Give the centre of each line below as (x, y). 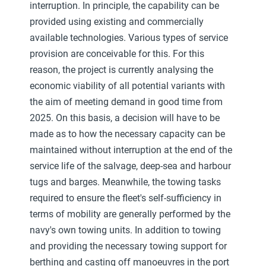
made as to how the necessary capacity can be (127, 134)
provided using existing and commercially (117, 21)
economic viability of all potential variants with (127, 85)
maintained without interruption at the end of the (131, 150)
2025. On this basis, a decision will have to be (125, 118)
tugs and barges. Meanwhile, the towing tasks (125, 182)
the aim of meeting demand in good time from (126, 102)
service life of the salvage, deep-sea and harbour (130, 166)
